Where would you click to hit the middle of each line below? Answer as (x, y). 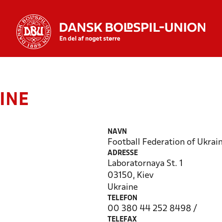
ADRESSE (123, 153)
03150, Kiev (131, 176)
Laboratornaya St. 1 (145, 164)
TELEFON (123, 198)
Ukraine (123, 188)
